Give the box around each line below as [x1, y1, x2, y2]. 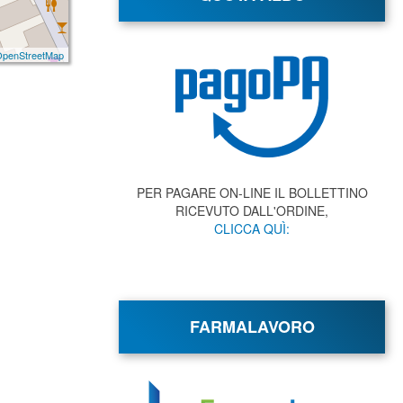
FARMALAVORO [189, 315, 315, 338]
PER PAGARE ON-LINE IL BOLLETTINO [136, 184, 368, 201]
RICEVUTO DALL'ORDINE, [175, 201, 328, 219]
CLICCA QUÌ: [214, 219, 290, 237]
